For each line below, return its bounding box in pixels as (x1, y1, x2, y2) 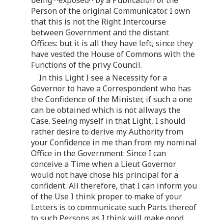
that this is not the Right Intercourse (31, 16, 166, 27)
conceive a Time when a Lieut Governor (31, 159, 176, 170)
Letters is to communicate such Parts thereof (31, 202, 196, 213)
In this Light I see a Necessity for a (39, 72, 167, 83)
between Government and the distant (31, 27, 169, 38)
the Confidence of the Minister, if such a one (31, 94, 192, 105)
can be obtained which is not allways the (31, 105, 181, 116)
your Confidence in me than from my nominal (31, 137, 197, 148)
